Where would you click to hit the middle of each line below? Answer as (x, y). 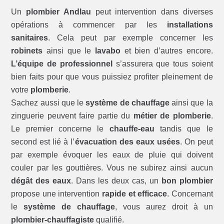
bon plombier (187, 181)
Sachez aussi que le (48, 103)
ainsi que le (69, 51)
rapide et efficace (135, 194)
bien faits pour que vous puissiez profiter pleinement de (112, 77)
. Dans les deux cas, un (116, 181)
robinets (27, 51)
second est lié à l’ (43, 142)
